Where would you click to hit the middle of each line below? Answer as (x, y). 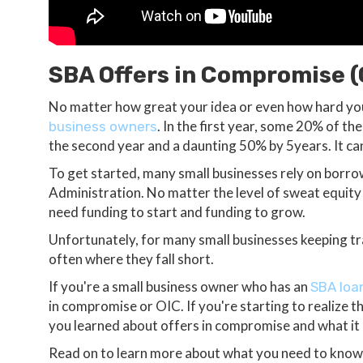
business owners (103, 126)
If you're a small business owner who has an (179, 286)
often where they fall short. (131, 258)
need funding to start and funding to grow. (177, 211)
